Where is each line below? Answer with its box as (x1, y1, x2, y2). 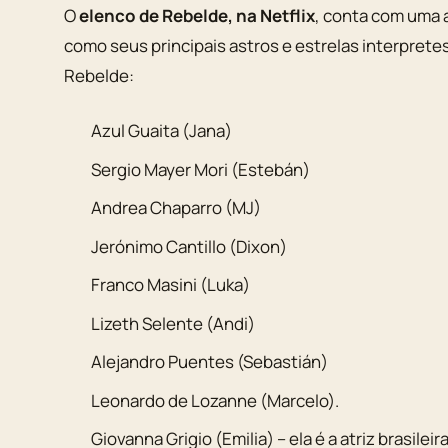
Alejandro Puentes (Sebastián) (91, 350, 329, 374)
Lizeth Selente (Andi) (91, 311, 256, 335)
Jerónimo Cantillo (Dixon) (91, 234, 288, 258)
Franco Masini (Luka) (91, 273, 251, 297)
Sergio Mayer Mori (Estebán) (91, 157, 311, 181)
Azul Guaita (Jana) (91, 119, 233, 143)
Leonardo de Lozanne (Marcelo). (91, 388, 340, 412)
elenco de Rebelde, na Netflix (79, 3, 315, 27)
